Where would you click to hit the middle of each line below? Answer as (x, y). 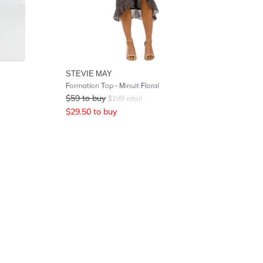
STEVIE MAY (89, 73)
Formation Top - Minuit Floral (112, 85)
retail (133, 98)
